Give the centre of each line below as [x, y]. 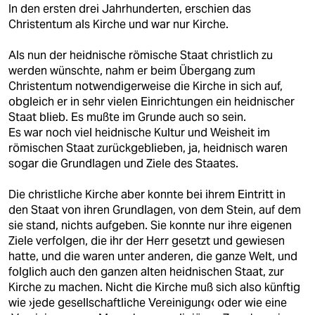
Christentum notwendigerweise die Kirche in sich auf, [146, 86]
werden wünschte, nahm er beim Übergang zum [132, 71]
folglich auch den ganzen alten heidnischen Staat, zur [146, 272]
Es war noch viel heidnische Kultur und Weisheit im [139, 133]
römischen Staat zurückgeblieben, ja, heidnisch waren [148, 148]
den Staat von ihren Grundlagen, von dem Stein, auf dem [155, 210]
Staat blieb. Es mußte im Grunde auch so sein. [127, 117]
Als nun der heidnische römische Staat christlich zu [141, 55]
